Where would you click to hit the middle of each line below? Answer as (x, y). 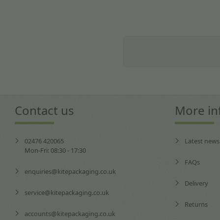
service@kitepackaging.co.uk (67, 192)
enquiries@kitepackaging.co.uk (70, 171)
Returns (196, 204)
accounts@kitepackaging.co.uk (70, 213)
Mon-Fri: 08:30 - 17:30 (55, 150)
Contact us (44, 110)
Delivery (197, 183)
